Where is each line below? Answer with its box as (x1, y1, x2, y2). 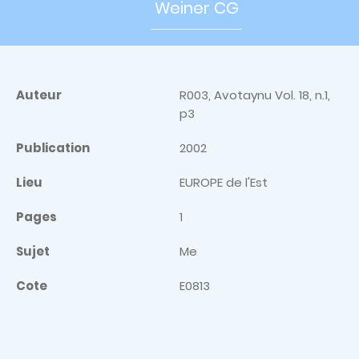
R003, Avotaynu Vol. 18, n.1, (179, 87, 330, 103)
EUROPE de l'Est (179, 174, 268, 191)
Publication (16, 139, 90, 156)
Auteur (16, 87, 62, 103)
